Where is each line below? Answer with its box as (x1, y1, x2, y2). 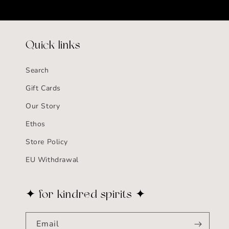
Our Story (26, 101, 60, 111)
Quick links (26, 40, 81, 52)
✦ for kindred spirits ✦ (26, 189, 146, 201)
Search (26, 65, 49, 75)
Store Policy (26, 137, 68, 147)
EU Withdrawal (26, 155, 79, 165)
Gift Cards (26, 83, 61, 93)
